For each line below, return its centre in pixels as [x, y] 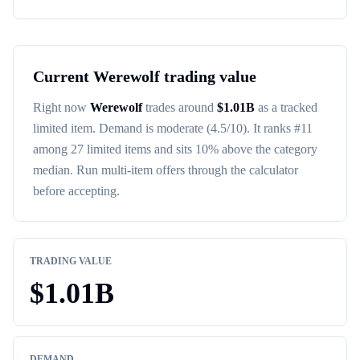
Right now [61, 107]
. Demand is [125, 128]
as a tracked [286, 107]
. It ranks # [274, 128]
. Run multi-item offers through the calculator [184, 170]
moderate [180, 128]
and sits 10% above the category [234, 149]
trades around [178, 107]
